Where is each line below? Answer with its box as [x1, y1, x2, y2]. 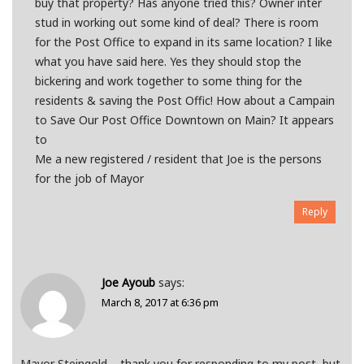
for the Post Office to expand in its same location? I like [34, 34, 332, 50]
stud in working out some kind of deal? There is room [34, 15, 318, 31]
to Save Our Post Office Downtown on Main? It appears [34, 112, 334, 128]
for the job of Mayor [34, 171, 144, 187]
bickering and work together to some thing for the [34, 73, 302, 89]
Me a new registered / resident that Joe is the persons [34, 151, 322, 167]
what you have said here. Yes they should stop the [34, 54, 301, 70]
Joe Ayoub [102, 275, 155, 291]
